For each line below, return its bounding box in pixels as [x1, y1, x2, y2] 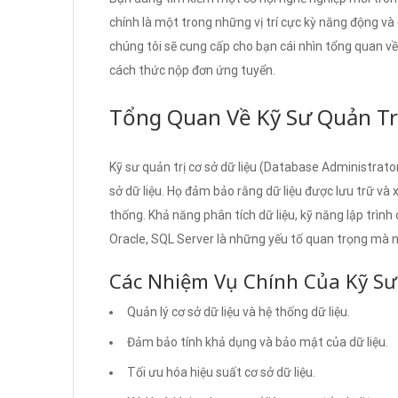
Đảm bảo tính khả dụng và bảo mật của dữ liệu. [127, 334, 388, 349]
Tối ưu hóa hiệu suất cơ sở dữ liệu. [127, 364, 315, 379]
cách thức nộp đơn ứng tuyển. [109, 62, 275, 77]
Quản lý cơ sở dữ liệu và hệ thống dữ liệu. [127, 304, 350, 319]
